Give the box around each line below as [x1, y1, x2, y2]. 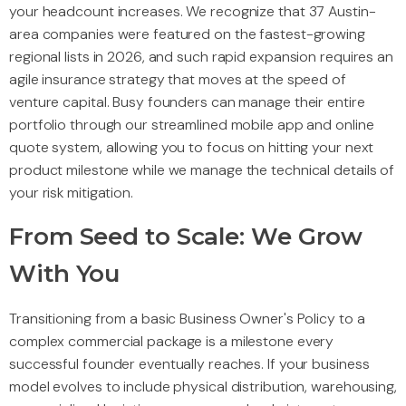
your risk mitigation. [9, 183, 133, 203]
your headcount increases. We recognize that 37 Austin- [9, 2, 376, 22]
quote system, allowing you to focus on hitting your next [9, 138, 374, 158]
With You [9, 259, 121, 289]
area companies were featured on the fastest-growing [9, 24, 365, 44]
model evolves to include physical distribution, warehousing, [9, 377, 397, 397]
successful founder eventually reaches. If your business [9, 354, 370, 374]
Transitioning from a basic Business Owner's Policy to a [9, 309, 365, 329]
